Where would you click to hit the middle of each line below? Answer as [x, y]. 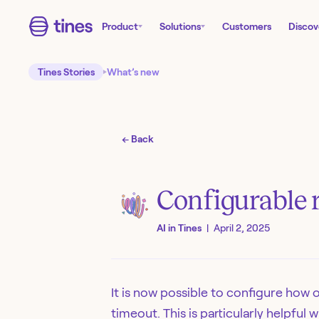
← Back [138, 139]
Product [120, 26]
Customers [247, 26]
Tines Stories [66, 72]
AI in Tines [179, 228]
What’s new [133, 72]
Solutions [180, 26]
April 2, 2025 [242, 228]
